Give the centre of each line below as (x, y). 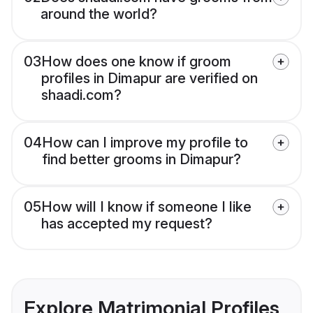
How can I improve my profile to (145, 143)
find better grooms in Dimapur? (141, 160)
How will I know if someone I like (146, 207)
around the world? (99, 14)
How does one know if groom (136, 62)
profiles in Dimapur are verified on (150, 79)
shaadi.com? (81, 95)
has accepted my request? (127, 224)
